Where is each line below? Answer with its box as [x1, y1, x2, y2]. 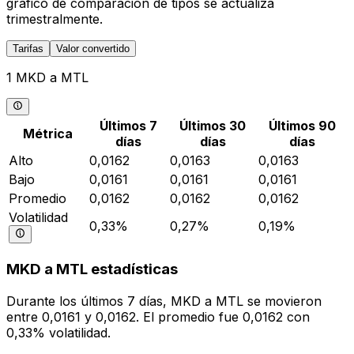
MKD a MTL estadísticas [6, 260, 178, 279]
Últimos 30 [179, 118, 246, 134]
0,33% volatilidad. [6, 324, 111, 341]
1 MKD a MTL [6, 70, 88, 85]
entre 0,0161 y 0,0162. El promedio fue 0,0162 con [6, 308, 310, 325]
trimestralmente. [6, 11, 103, 27]
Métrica [22, 126, 73, 142]
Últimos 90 [268, 118, 336, 134]
